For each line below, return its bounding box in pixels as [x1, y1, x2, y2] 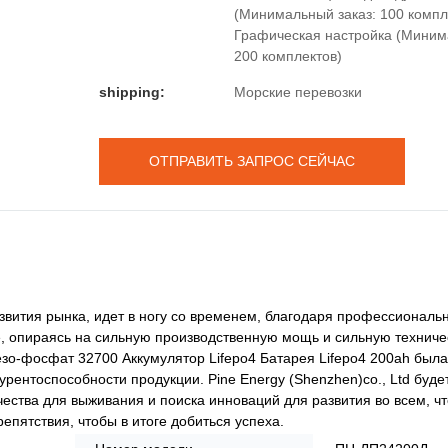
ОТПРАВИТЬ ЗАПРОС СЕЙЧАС [149, 152, 355, 169]
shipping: [99, 83, 165, 100]
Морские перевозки [234, 83, 362, 100]
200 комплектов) [234, 47, 342, 64]
